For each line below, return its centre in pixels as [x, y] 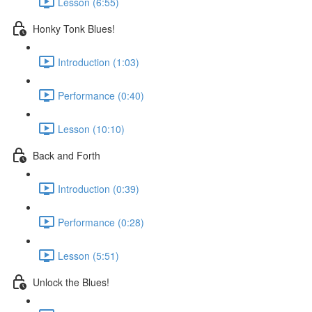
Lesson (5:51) [88, 255]
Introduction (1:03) [99, 62]
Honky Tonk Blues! [74, 28]
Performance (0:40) [101, 95]
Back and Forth [67, 155]
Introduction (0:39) [99, 188]
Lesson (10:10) [91, 128]
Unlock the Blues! [71, 282]
